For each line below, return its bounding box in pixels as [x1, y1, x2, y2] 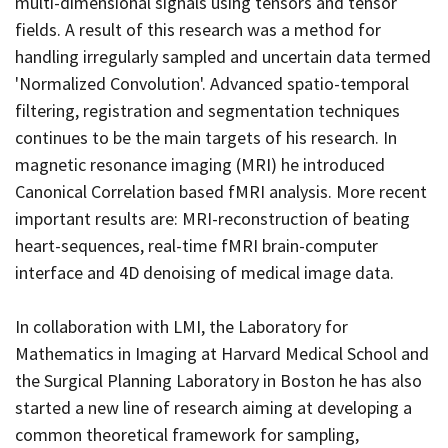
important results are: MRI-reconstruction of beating [15, 207, 410, 231]
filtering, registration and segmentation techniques [15, 99, 400, 123]
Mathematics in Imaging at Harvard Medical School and [15, 342, 429, 366]
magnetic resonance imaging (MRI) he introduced [15, 153, 385, 177]
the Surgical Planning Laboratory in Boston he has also [15, 369, 422, 393]
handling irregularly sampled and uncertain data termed [15, 45, 431, 69]
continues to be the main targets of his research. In [15, 126, 397, 150]
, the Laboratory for [201, 315, 348, 339]
